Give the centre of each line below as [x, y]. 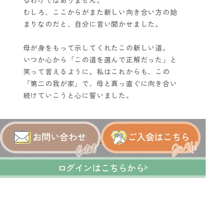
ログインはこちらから [101, 167]
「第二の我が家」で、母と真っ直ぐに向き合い [100, 83]
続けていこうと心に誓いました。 [78, 95]
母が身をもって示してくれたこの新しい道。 [96, 48]
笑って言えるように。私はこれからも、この [96, 72]
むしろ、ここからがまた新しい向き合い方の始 [100, 12]
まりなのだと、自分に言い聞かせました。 [93, 24]
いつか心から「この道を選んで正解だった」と [100, 60]
